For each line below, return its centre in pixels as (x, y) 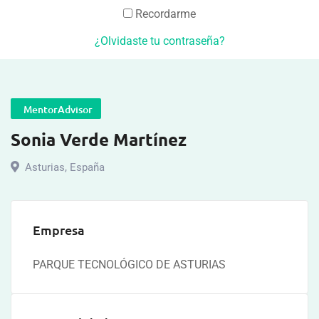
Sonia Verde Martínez (99, 139)
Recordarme (164, 14)
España (86, 167)
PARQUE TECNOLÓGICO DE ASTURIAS (129, 265)
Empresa (59, 230)
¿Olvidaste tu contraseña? (159, 41)
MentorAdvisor (56, 109)
